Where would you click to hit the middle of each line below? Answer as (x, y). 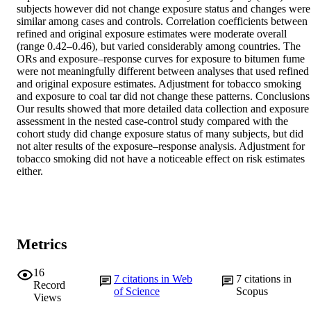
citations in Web (157, 278)
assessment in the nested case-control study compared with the (152, 121)
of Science (136, 291)
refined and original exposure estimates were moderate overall (152, 34)
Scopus (252, 291)
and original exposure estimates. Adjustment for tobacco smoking (159, 84)
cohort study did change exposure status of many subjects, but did (160, 134)
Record (49, 285)
